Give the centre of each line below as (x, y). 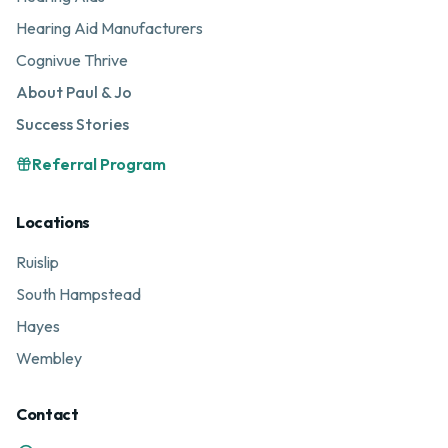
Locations (53, 222)
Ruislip (37, 262)
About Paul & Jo (74, 92)
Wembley (49, 358)
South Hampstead (78, 294)
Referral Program (99, 164)
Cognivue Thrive (72, 60)
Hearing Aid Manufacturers (109, 28)
